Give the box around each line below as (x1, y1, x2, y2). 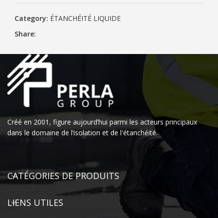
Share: (15, 29, 36, 38)
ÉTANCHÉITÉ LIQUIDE (50, 14, 121, 23)
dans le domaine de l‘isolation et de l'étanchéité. (7, 128, 158, 137)
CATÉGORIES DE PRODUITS (7, 170, 119, 182)
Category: (15, 14, 48, 23)
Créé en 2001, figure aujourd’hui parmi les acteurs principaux (7, 117, 197, 127)
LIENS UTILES (7, 197, 63, 208)
